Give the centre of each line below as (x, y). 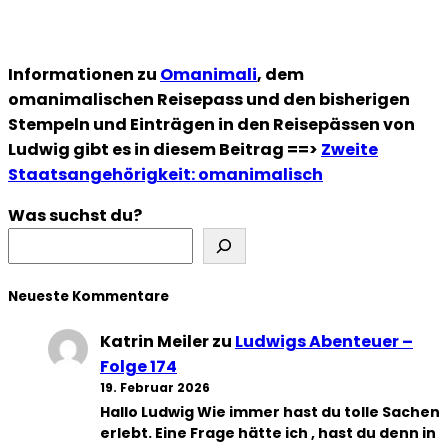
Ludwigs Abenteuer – (324, 341)
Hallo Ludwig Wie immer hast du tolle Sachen (270, 411)
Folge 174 (138, 366)
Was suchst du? (75, 216)
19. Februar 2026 (155, 387)
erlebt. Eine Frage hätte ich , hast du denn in (268, 432)
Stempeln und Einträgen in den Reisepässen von (211, 125)
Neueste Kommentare (88, 296)
